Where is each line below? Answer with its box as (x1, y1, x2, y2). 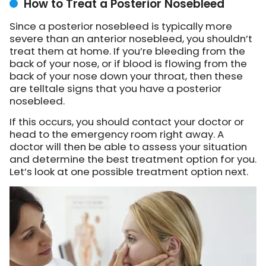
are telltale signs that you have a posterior (9, 81, 221, 96)
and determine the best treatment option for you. (9, 151, 256, 166)
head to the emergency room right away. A (9, 126, 224, 141)
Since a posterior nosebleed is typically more (9, 18, 232, 33)
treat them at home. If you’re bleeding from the (9, 43, 245, 58)
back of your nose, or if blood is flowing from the (9, 56, 247, 71)
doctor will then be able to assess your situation (9, 139, 247, 154)
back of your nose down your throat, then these (9, 68, 243, 83)
